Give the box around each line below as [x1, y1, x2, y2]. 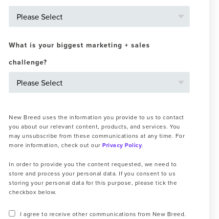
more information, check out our [9, 141, 102, 149]
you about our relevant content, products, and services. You [9, 122, 180, 131]
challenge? [9, 57, 47, 67]
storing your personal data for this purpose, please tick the [9, 178, 177, 187]
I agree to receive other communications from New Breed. [20, 209, 186, 218]
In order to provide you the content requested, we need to [9, 160, 177, 168]
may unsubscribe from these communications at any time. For [9, 131, 185, 140]
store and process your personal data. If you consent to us [9, 169, 175, 177]
